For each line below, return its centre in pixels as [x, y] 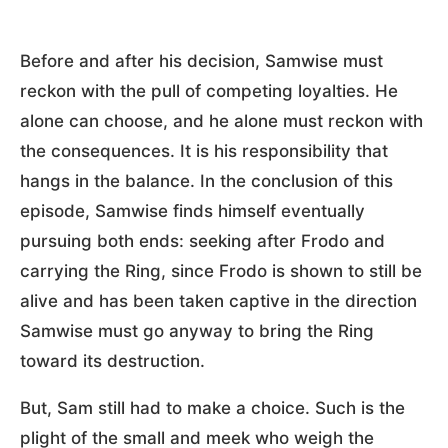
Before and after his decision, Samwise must [201, 60]
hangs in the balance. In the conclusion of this [206, 180]
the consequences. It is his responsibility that [204, 150]
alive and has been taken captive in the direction [218, 300]
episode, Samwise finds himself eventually [192, 210]
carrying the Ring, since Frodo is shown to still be [221, 270]
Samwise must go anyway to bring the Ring [197, 330]
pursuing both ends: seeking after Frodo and [202, 240]
